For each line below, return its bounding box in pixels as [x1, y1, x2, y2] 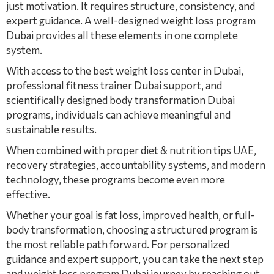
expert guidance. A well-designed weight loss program [6, 14, 256, 27]
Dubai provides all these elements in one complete [6, 29, 238, 42]
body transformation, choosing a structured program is [6, 223, 258, 236]
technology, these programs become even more [6, 173, 225, 186]
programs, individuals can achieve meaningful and [6, 108, 231, 121]
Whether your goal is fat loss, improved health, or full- [6, 209, 255, 221]
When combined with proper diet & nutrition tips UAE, [6, 144, 256, 157]
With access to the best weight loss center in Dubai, [6, 64, 243, 77]
